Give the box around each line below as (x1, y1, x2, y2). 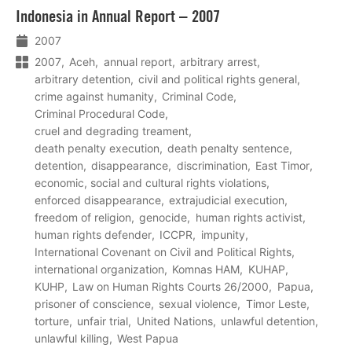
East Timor (255, 159, 310, 173)
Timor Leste (245, 297, 306, 311)
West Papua (117, 332, 179, 346)
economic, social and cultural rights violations (35, 176, 266, 190)
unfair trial (77, 314, 129, 328)
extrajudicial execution (169, 193, 285, 207)
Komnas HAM (172, 262, 240, 277)
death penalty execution (35, 141, 159, 156)
